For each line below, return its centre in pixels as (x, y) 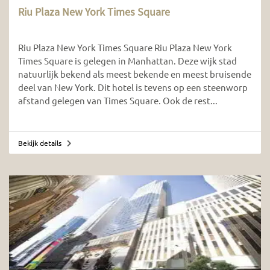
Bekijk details (41, 143)
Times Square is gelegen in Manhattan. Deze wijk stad (127, 60)
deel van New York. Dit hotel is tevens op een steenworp (133, 87)
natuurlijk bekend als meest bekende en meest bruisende (135, 74)
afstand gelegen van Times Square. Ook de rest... (118, 100)
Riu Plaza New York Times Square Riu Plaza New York (125, 47)
